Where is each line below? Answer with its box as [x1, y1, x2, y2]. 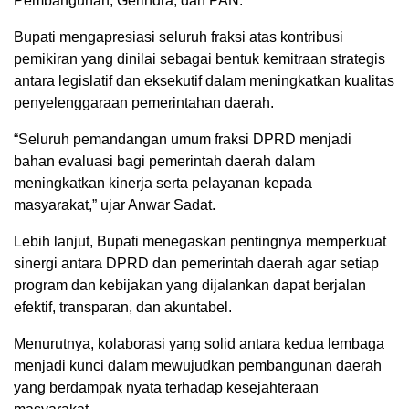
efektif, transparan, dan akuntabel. [14, 299, 232, 315]
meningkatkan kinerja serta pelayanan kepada [14, 175, 312, 191]
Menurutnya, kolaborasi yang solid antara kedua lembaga [14, 336, 384, 351]
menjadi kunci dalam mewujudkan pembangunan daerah [14, 358, 382, 373]
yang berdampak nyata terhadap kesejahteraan [14, 380, 319, 395]
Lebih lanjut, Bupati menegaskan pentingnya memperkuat [14, 234, 386, 249]
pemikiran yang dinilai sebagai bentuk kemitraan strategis [14, 51, 385, 67]
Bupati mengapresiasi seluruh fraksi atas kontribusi [14, 29, 343, 45]
